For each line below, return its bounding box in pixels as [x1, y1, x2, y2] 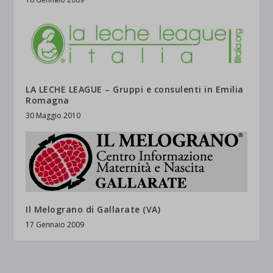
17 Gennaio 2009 [26, 219, 85, 230]
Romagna [26, 94, 69, 106]
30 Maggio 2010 [26, 110, 81, 121]
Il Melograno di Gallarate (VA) [26, 204, 161, 216]
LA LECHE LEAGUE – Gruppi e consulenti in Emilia [26, 83, 244, 95]
